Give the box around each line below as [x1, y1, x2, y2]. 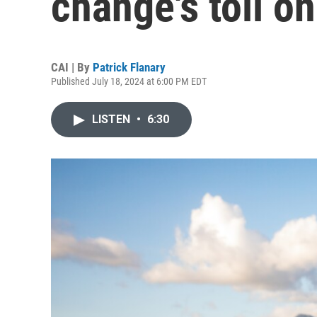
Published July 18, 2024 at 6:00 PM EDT [51, 76, 207, 87]
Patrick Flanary [93, 60, 166, 74]
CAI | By [51, 60, 93, 74]
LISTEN [92, 113, 133, 126]
